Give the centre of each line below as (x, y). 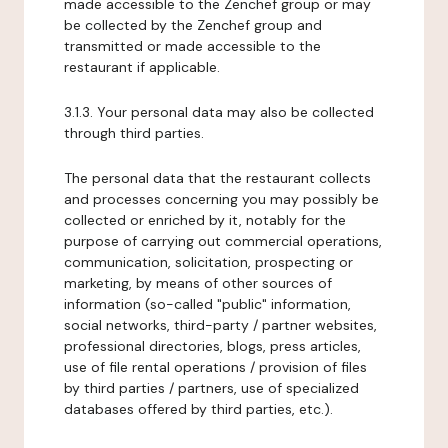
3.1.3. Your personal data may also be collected (219, 112)
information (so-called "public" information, (207, 304)
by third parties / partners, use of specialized (211, 388)
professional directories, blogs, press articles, (212, 346)
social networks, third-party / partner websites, (220, 325)
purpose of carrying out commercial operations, (223, 241)
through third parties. (134, 133)
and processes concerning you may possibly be (221, 199)
